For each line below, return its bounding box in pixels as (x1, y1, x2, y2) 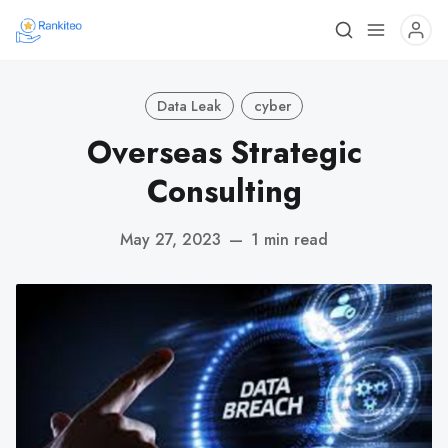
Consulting (146, 169, 302, 214)
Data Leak (157, 95, 222, 116)
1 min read (251, 227, 328, 251)
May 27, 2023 (120, 227, 221, 251)
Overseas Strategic (86, 130, 362, 175)
